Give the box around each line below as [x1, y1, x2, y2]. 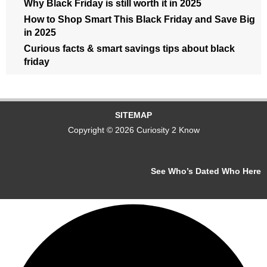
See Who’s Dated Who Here [151, 166, 261, 176]
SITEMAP [115, 110, 152, 120]
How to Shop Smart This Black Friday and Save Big [24, 14, 255, 24]
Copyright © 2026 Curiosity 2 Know [67, 125, 200, 135]
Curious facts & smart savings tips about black [24, 43, 235, 54]
